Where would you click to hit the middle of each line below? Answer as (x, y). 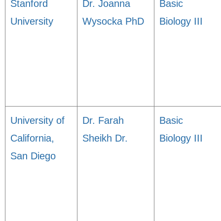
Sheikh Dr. (105, 138)
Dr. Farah (103, 120)
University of (37, 120)
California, (32, 138)
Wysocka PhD (113, 21)
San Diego (33, 156)
